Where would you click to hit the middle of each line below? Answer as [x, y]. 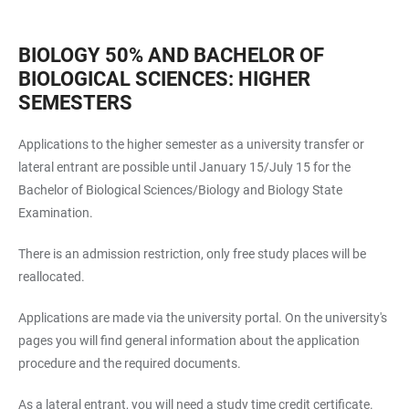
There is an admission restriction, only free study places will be [192, 254]
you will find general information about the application [206, 341]
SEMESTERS [75, 103]
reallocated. [52, 277]
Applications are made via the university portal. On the [172, 318]
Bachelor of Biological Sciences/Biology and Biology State [180, 190]
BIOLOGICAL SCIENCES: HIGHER [164, 79]
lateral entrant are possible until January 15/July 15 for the [184, 167]
